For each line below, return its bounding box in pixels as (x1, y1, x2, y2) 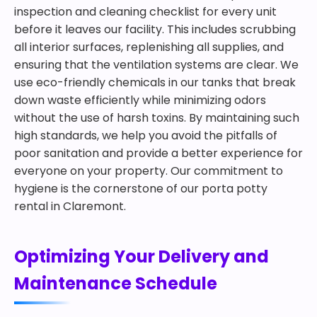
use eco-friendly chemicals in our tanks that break (14, 74, 296, 91)
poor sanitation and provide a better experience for (14, 145, 303, 161)
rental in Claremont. (14, 198, 126, 214)
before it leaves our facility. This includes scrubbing (14, 21, 296, 38)
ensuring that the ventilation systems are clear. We (14, 57, 299, 73)
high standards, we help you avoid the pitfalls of (14, 127, 277, 144)
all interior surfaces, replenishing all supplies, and (14, 39, 284, 55)
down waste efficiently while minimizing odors (14, 92, 266, 108)
